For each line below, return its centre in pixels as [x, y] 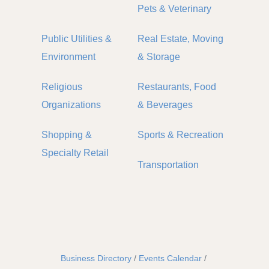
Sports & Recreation [180, 135]
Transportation [168, 165]
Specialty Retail [75, 153]
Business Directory [96, 259]
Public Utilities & [77, 39]
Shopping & [67, 135]
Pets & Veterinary [174, 9]
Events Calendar [170, 259]
